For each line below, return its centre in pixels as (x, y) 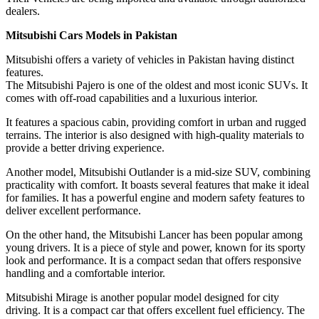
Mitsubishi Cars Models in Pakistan (91, 35)
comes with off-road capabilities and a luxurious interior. (132, 98)
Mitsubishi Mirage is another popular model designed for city (142, 297)
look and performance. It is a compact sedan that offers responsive (153, 260)
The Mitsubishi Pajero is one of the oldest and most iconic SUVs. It (157, 85)
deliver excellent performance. (73, 210)
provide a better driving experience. (85, 147)
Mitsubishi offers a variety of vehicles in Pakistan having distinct (150, 59)
